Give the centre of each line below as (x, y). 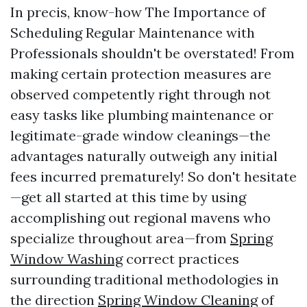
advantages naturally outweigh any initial (144, 156)
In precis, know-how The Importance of (138, 12)
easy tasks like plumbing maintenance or (142, 115)
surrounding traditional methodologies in (145, 279)
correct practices (181, 259)
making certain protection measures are (141, 74)
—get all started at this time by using (128, 197)
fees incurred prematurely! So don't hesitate (153, 176)
